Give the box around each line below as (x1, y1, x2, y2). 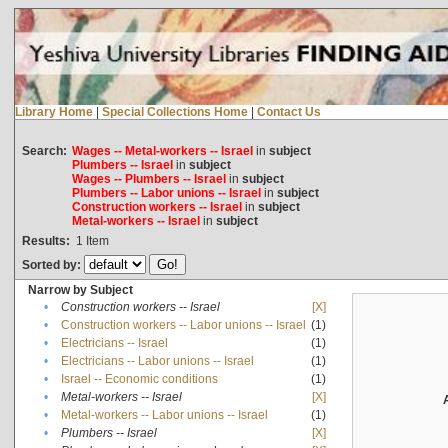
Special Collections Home (101, 104, 248, 119)
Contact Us (256, 104, 321, 119)
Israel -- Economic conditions (60, 371, 218, 386)
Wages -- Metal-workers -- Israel (71, 143, 253, 158)
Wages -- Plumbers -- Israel (71, 171, 226, 186)
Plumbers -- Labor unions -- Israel (71, 185, 261, 200)
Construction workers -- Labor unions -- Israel (60, 317, 306, 332)
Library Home (14, 104, 93, 119)
